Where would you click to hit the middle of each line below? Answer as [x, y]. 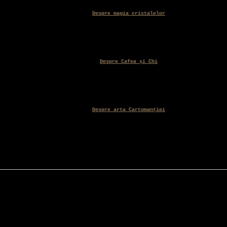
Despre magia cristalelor [129, 14]
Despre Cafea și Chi [129, 62]
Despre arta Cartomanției [129, 110]
